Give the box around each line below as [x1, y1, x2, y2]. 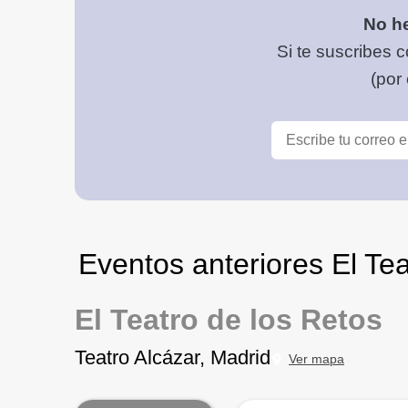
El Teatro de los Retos [75, 303, 382, 336]
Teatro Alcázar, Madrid [75, 346, 270, 369]
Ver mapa [289, 352, 344, 366]
